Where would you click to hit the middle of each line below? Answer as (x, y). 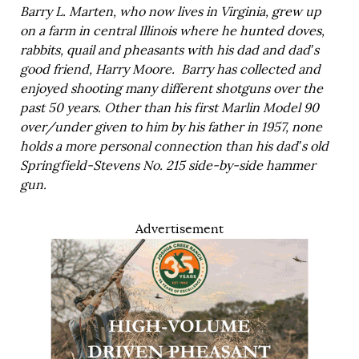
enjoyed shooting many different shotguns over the (171, 89)
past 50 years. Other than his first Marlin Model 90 (169, 108)
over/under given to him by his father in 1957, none (171, 127)
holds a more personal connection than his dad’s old (174, 146)
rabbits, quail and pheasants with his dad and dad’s (169, 50)
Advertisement (179, 229)
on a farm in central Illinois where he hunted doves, (172, 31)
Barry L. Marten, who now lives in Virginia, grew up (171, 12)
